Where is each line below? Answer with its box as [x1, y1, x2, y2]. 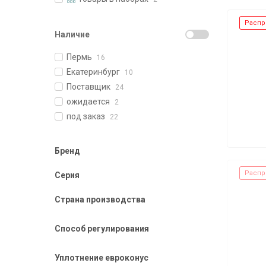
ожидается [66, 97, 110, 106]
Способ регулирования [55, 224, 149, 233]
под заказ [66, 112, 105, 121]
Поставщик [66, 82, 110, 91]
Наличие [55, 30, 90, 39]
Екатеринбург [66, 67, 120, 77]
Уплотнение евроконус [55, 253, 148, 262]
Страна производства [55, 195, 145, 204]
